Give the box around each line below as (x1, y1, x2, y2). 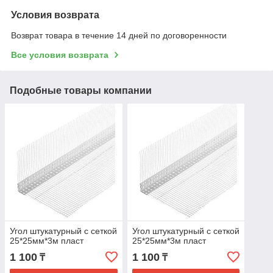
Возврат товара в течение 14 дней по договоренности (11, 30, 227, 40)
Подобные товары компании (10, 85, 152, 96)
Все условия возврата (11, 49, 108, 60)
